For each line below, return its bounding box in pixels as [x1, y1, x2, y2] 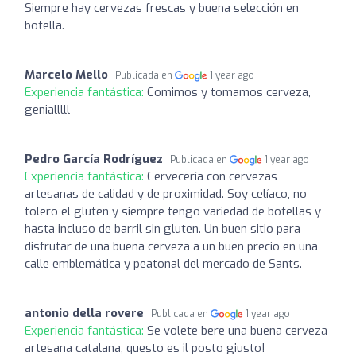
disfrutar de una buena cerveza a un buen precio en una [25, 238, 318, 254]
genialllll [25, 101, 70, 118]
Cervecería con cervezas [147, 168, 277, 184]
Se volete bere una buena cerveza [147, 322, 327, 339]
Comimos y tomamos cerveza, [147, 83, 311, 100]
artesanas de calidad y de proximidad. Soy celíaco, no [25, 185, 307, 202]
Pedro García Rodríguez [25, 150, 163, 167]
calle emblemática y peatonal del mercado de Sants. [25, 255, 302, 272]
